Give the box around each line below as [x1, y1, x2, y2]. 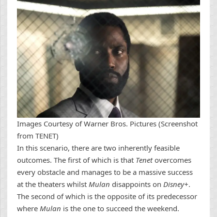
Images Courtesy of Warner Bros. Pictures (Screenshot [17, 118, 198, 128]
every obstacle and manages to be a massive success [17, 167, 193, 177]
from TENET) [17, 130, 59, 140]
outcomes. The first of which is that [17, 155, 136, 165]
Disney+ [163, 179, 188, 189]
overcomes [155, 155, 191, 165]
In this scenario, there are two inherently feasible [17, 142, 180, 153]
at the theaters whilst [17, 179, 89, 189]
